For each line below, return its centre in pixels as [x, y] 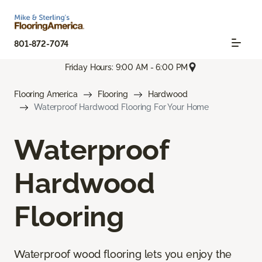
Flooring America [46, 94]
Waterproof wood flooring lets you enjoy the [123, 254]
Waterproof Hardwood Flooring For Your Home [122, 107]
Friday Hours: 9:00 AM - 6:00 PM [126, 67]
